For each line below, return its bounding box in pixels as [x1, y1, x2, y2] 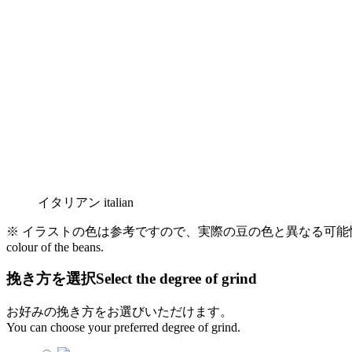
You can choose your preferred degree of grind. [6, 321, 240, 335]
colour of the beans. [6, 240, 104, 254]
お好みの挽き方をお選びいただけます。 [6, 305, 233, 319]
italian [104, 195, 134, 209]
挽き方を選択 [6, 270, 96, 288]
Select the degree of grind [96, 270, 257, 288]
